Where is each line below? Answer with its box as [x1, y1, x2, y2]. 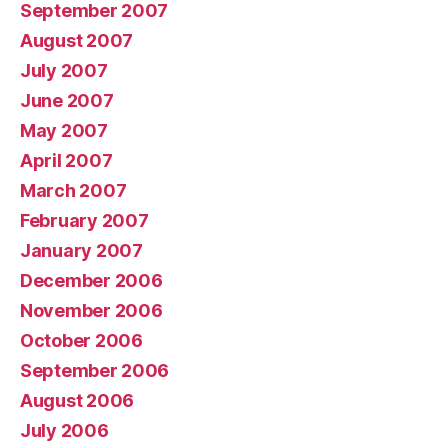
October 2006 [20, 330, 143, 351]
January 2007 [20, 240, 143, 261]
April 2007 [20, 150, 113, 171]
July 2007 [20, 60, 108, 81]
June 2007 [20, 90, 114, 111]
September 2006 [20, 360, 170, 381]
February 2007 [20, 210, 149, 231]
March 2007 [20, 180, 127, 201]
